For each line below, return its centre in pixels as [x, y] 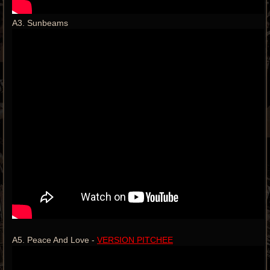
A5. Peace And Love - [55, 240]
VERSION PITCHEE [135, 240]
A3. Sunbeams [40, 23]
